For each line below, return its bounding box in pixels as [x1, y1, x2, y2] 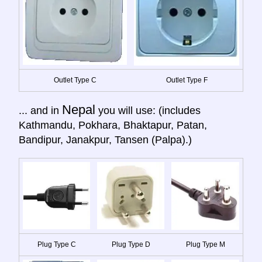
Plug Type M [185, 240, 225, 249]
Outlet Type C [53, 75, 96, 84]
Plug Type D [111, 240, 150, 249]
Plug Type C [37, 240, 76, 249]
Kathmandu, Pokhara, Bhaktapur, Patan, [19, 119, 207, 131]
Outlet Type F [166, 75, 208, 84]
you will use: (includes [95, 104, 201, 116]
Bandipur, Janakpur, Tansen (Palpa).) [19, 133, 192, 146]
